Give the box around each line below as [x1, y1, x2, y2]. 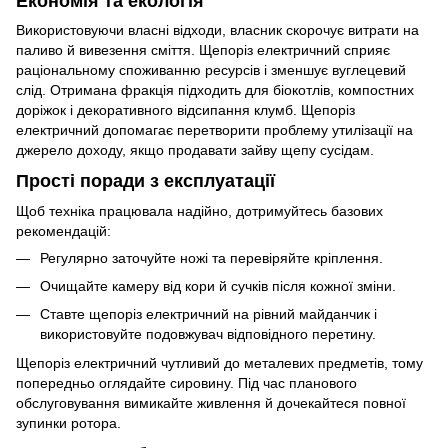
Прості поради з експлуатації [16, 171, 275, 192]
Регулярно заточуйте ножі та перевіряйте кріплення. [40, 249, 383, 266]
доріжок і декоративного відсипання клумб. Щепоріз [16, 102, 355, 119]
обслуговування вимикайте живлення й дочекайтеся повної [16, 394, 406, 411]
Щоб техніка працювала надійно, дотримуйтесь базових [16, 202, 383, 219]
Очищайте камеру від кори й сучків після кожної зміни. [40, 278, 396, 295]
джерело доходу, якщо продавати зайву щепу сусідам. [16, 142, 374, 159]
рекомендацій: [16, 222, 111, 239]
